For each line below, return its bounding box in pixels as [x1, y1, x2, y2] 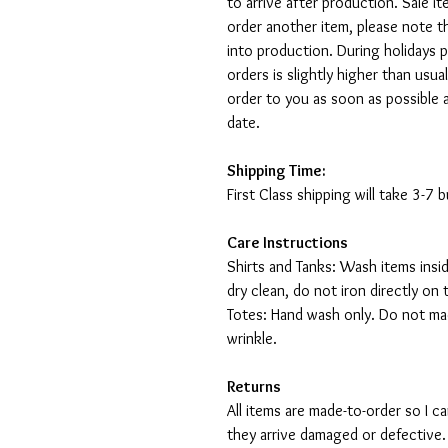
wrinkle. [227, 329, 277, 349]
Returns [227, 377, 281, 397]
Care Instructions [227, 233, 348, 253]
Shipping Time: [227, 161, 326, 181]
